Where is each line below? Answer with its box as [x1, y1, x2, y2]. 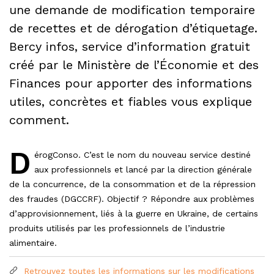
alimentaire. [9, 237, 57, 248]
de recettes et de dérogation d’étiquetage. [9, 20, 257, 35]
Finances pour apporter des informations [9, 75, 252, 91]
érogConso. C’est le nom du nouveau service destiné [34, 149, 251, 160]
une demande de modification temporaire [9, 2, 255, 17]
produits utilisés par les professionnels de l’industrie [9, 223, 225, 233]
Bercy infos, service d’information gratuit [9, 39, 250, 54]
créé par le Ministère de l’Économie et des [9, 57, 259, 72]
